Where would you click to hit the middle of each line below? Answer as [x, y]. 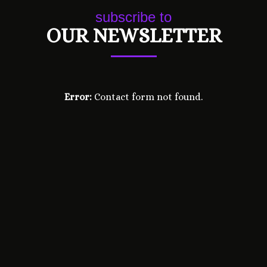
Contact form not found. [147, 97]
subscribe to [133, 17]
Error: [78, 97]
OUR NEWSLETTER [133, 36]
